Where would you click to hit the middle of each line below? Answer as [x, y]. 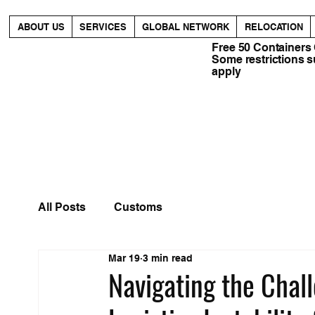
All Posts [62, 207]
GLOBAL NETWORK [186, 26]
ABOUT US [41, 26]
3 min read [167, 258]
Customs [138, 207]
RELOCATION [274, 26]
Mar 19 [124, 258]
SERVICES [103, 26]
